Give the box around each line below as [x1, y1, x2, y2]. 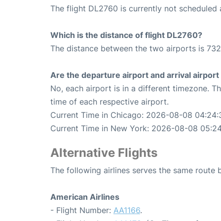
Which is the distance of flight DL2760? [50, 30, 202, 40]
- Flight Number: [50, 205, 113, 216]
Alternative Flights [50, 146, 157, 160]
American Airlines [50, 192, 119, 202]
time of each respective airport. [50, 97, 169, 107]
